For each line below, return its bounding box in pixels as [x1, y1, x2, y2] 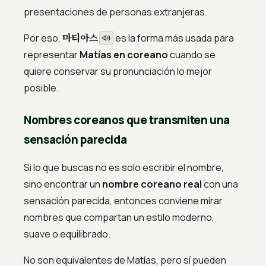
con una [202, 178, 238, 191]
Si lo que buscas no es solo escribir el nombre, [24, 161, 224, 175]
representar [24, 48, 80, 62]
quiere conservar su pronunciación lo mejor [24, 65, 212, 78]
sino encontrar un [24, 178, 102, 191]
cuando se [168, 48, 216, 62]
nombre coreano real [102, 178, 202, 191]
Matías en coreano [80, 48, 168, 62]
